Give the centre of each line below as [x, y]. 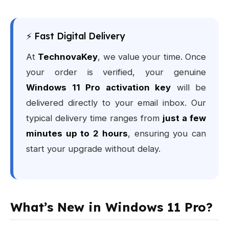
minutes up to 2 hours [77, 134]
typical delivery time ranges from [94, 118]
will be [188, 88]
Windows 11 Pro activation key [98, 88]
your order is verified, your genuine [116, 72]
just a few [184, 118]
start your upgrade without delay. [93, 149]
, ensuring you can [167, 134]
